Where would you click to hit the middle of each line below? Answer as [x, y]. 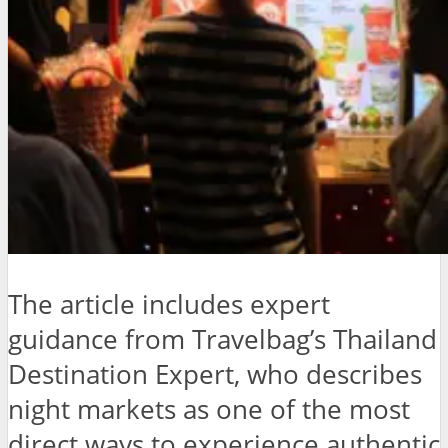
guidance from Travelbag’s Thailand [222, 340]
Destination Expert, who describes [215, 375]
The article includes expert [169, 305]
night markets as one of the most [209, 410]
